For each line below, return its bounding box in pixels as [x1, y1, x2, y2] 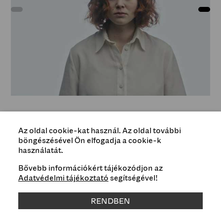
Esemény [11, 157, 53, 169]
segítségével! [108, 173, 158, 182]
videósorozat [11, 197, 71, 209]
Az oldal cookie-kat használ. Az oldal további [18, 126, 181, 135]
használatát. [18, 146, 63, 154]
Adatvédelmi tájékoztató [18, 173, 109, 182]
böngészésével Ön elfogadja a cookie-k [18, 136, 161, 145]
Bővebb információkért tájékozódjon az [18, 163, 163, 172]
